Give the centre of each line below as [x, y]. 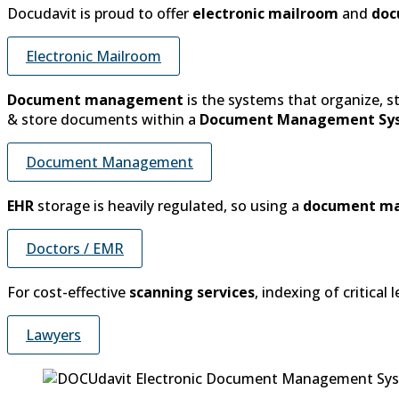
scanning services [192, 293]
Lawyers [53, 335]
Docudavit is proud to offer [100, 14]
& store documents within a [103, 120]
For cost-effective [68, 293]
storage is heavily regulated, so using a [168, 206]
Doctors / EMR [75, 249]
